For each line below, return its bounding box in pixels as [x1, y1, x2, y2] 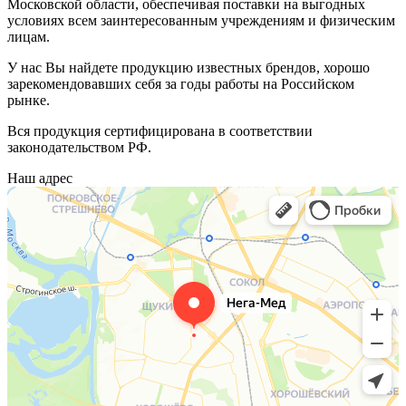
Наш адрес [7, 170, 72, 186]
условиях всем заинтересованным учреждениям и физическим [7, 13, 395, 28]
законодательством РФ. [7, 140, 151, 155]
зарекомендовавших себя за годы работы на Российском [7, 76, 354, 92]
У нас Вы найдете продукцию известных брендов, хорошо [7, 60, 370, 75]
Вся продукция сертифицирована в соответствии [7, 123, 313, 139]
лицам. [7, 29, 50, 44]
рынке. [7, 92, 50, 108]
